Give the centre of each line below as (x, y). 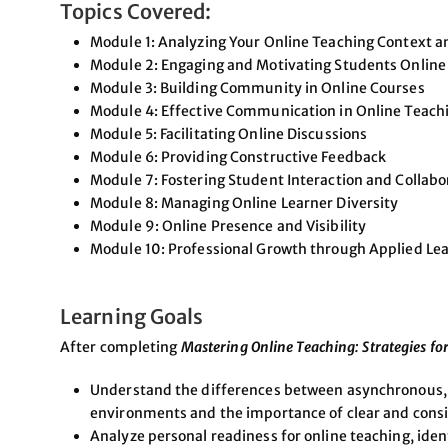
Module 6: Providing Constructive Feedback (238, 156)
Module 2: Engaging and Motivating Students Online (268, 64)
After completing (120, 346)
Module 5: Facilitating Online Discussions (229, 133)
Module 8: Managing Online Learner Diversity (244, 202)
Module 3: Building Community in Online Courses (257, 87)
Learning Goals (132, 316)
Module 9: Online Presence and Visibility (228, 225)
